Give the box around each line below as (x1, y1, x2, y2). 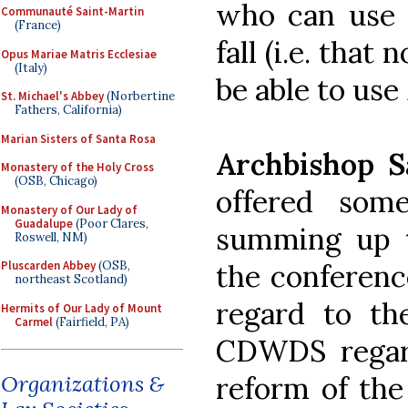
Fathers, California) (15, 102, 122, 117)
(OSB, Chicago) (15, 173, 97, 189)
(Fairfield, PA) (53, 313, 129, 330)
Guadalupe (15, 215, 73, 231)
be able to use (216, 70, 406, 108)
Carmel (15, 313, 53, 330)
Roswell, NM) (15, 229, 87, 245)
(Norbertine (104, 88, 175, 104)
